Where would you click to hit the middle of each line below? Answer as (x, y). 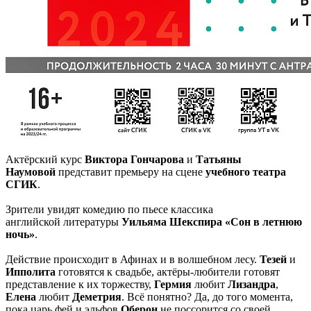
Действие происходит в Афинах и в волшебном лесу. (133, 259)
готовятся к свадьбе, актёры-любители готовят (168, 271)
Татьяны (219, 159)
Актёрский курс (45, 159)
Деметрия (97, 296)
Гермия (173, 284)
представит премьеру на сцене (131, 171)
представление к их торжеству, (80, 284)
